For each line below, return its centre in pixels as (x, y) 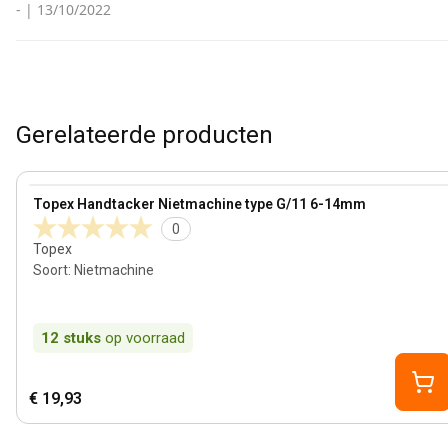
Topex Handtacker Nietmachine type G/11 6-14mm (199, 204)
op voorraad (145, 338)
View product (74, 194)
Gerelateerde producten (144, 135)
